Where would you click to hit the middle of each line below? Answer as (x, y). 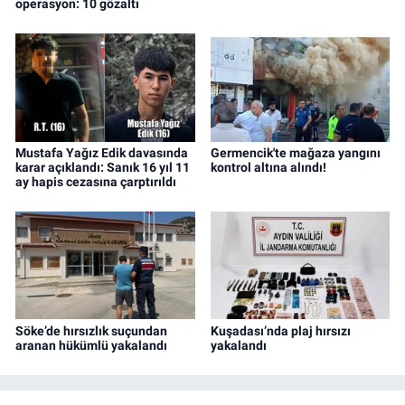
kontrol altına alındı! (268, 167)
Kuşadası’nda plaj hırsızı (280, 330)
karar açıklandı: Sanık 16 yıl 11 (103, 167)
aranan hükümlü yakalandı (91, 345)
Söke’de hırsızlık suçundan (91, 330)
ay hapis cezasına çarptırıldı (96, 181)
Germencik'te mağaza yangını (295, 152)
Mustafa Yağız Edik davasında (102, 152)
